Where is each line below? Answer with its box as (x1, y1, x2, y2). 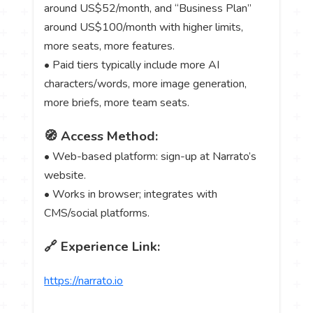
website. (44, 168, 87, 184)
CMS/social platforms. (44, 205, 150, 221)
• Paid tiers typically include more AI (44, 57, 220, 73)
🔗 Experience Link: (44, 238, 161, 256)
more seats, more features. (44, 38, 178, 54)
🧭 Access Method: (44, 127, 159, 146)
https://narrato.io (44, 272, 124, 289)
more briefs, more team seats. (44, 95, 190, 111)
